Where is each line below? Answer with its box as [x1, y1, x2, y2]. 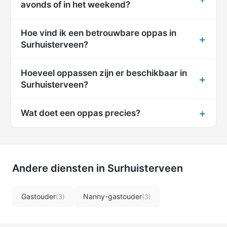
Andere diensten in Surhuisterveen [12, 162, 183, 174]
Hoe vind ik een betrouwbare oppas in [21, 27, 176, 38]
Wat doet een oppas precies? [21, 107, 140, 118]
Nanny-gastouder [83, 192, 142, 201]
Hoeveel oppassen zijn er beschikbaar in [21, 67, 187, 78]
